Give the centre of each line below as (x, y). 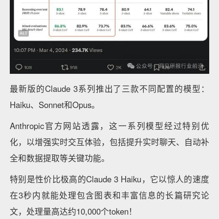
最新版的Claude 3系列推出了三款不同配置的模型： (109, 89)
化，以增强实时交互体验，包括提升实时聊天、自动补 (109, 142)
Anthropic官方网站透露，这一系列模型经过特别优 (109, 126)
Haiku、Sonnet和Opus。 (55, 105)
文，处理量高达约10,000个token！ (73, 211)
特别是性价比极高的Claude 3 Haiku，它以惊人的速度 (109, 179)
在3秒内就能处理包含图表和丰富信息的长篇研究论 (109, 195)
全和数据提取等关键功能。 (60, 158)
